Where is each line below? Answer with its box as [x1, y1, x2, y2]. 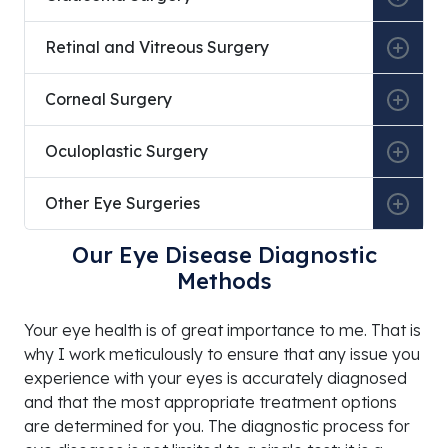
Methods [176, 267, 272, 296]
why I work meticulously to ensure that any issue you [24, 344, 420, 365]
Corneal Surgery [45, 89, 172, 110]
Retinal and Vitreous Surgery [45, 37, 269, 58]
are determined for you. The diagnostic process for [24, 416, 410, 437]
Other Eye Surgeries [45, 193, 200, 214]
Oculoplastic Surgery [45, 141, 208, 162]
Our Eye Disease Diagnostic [71, 241, 377, 270]
